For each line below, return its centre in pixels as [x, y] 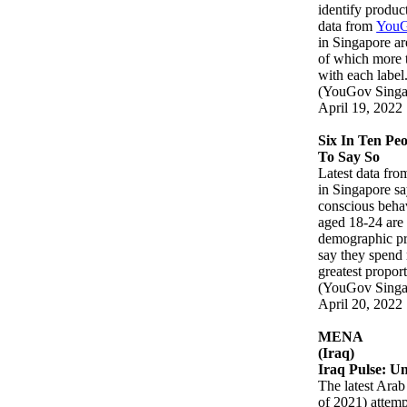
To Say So [349, 156]
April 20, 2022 [361, 303]
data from [347, 25]
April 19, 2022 [361, 107]
